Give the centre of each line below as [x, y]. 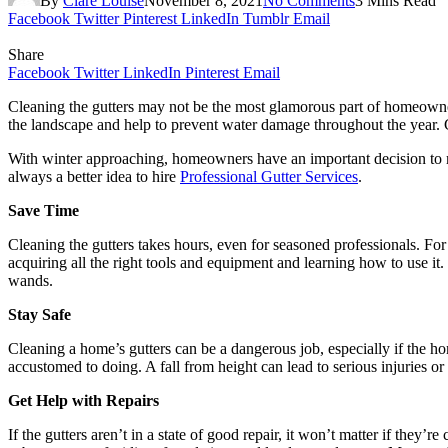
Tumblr [266, 18]
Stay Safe [39, 314]
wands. [30, 280]
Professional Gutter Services [269, 176]
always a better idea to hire [94, 176]
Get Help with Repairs [83, 400]
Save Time [43, 210]
